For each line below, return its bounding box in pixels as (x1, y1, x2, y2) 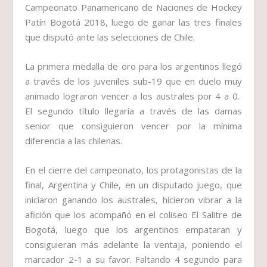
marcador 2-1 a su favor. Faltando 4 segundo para (25, 253, 242, 266)
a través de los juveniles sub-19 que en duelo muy (25, 75, 242, 88)
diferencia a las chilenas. (25, 135, 123, 147)
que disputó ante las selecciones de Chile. (25, 31, 195, 44)
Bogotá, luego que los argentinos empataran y (25, 223, 242, 236)
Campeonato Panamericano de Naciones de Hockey (25, 1, 242, 14)
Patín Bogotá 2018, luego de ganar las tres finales (25, 16, 242, 29)
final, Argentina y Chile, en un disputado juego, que (25, 179, 242, 191)
